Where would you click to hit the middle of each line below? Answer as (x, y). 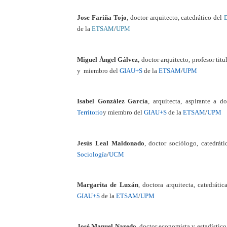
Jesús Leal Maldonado (111, 143)
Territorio (90, 112)
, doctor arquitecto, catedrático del (175, 18)
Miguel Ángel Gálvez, (108, 59)
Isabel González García (113, 101)
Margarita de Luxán (108, 184)
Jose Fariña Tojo (102, 18)
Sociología (92, 154)
